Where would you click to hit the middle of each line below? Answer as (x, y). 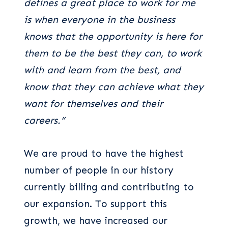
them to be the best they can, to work (113, 53)
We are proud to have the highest (104, 153)
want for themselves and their (93, 103)
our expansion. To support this (95, 204)
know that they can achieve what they (114, 87)
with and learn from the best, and (102, 70)
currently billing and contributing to (109, 187)
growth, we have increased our (96, 220)
